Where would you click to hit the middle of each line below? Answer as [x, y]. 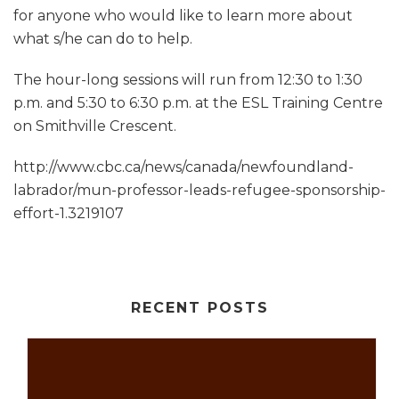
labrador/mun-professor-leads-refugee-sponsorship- [199, 190]
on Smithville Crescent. [95, 126]
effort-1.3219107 [69, 213]
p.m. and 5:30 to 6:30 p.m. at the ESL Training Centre [198, 103]
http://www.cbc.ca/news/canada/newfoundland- [183, 167]
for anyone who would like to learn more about [183, 16]
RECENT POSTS [199, 308]
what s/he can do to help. [103, 39]
